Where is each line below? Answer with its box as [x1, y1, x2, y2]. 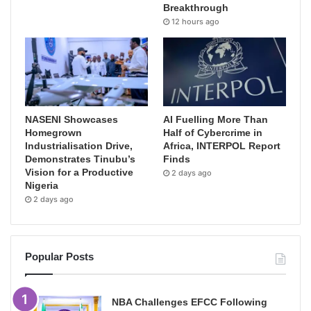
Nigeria [25, 180, 58, 192]
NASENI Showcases [25, 114, 118, 126]
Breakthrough [163, 1, 229, 13]
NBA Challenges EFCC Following [112, 296, 267, 308]
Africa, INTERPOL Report [163, 140, 281, 152]
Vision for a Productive [25, 167, 133, 178]
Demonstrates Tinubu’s [25, 153, 135, 165]
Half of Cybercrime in [163, 127, 263, 139]
